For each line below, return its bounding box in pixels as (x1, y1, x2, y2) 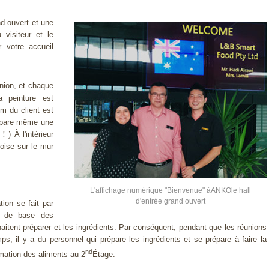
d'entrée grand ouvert (136, 197, 205, 206)
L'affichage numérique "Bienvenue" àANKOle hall (90, 186, 251, 195)
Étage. (92, 249, 115, 259)
